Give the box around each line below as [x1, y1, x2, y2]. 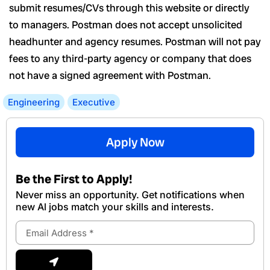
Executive [72, 96, 115, 108]
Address [15, 233, 46, 244]
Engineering [8, 96, 60, 108]
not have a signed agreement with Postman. [9, 69, 211, 83]
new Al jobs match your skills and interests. [16, 201, 214, 213]
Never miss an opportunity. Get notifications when [16, 189, 245, 201]
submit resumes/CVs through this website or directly [9, 1, 250, 15]
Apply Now [105, 134, 165, 151]
